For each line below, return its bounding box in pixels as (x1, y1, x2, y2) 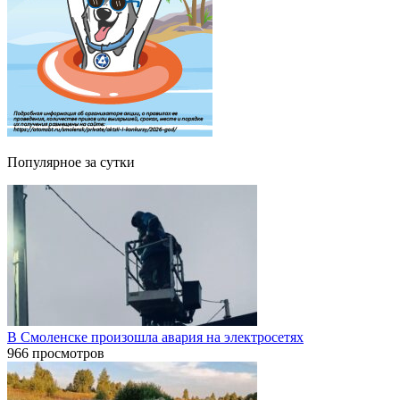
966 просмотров (7, 345, 104, 361)
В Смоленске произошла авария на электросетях (7, 329, 304, 345)
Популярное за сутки (7, 154, 135, 170)
